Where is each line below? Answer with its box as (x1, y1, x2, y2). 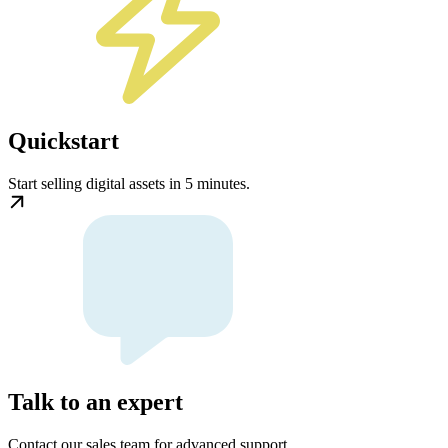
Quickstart (8, 127, 119, 154)
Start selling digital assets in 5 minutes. (8, 174, 250, 192)
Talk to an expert (8, 388, 183, 415)
